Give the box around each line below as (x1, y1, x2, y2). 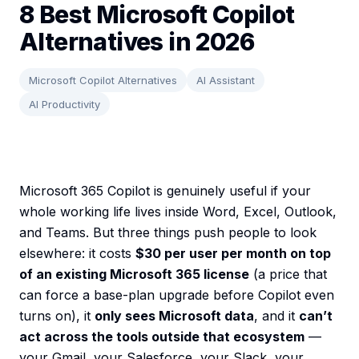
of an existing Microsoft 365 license (19, 266, 249, 283)
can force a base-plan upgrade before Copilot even (19, 287, 334, 304)
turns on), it (19, 308, 95, 325)
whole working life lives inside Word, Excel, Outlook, (19, 204, 337, 220)
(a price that (249, 266, 327, 283)
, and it (254, 308, 299, 325)
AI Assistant (196, 74, 255, 87)
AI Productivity (29, 98, 100, 111)
